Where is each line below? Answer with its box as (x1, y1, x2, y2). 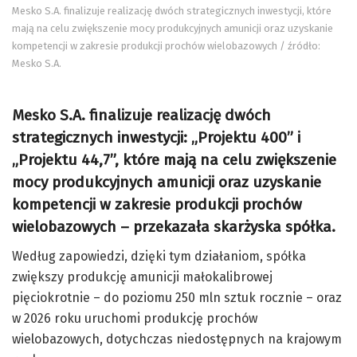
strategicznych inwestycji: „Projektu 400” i (12, 128, 300, 147)
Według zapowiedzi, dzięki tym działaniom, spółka (12, 248, 306, 264)
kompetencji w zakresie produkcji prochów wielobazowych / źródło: (12, 39, 320, 52)
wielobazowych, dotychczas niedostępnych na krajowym (12, 331, 342, 347)
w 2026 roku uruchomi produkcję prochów (12, 310, 257, 326)
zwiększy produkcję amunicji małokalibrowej (12, 269, 273, 284)
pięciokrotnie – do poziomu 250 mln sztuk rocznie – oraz (12, 289, 342, 305)
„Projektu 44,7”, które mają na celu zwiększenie (12, 151, 336, 170)
